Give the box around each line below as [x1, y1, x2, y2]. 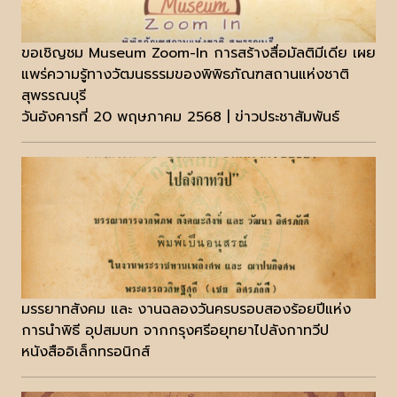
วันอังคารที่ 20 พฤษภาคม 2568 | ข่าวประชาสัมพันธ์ [21, 106, 339, 128]
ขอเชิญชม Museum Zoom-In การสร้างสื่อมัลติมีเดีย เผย [21, 43, 376, 65]
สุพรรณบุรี [21, 85, 86, 107]
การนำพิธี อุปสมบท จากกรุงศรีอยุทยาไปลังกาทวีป [21, 320, 329, 342]
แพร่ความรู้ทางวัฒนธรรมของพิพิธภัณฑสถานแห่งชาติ [21, 64, 349, 86]
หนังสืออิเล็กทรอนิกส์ [21, 341, 150, 363]
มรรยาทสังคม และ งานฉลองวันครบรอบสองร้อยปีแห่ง [21, 299, 351, 321]
